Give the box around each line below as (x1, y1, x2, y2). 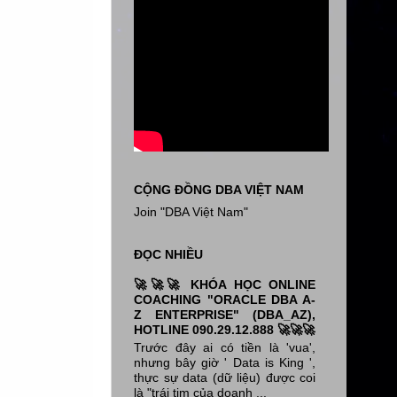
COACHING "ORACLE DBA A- (134, 292, 315, 307)
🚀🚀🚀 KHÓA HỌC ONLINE (134, 276, 315, 292)
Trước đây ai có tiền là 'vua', (134, 339, 315, 354)
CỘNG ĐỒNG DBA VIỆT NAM (134, 183, 304, 198)
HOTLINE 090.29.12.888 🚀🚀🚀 (134, 322, 315, 337)
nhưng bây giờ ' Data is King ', (134, 354, 315, 370)
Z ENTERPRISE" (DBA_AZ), (134, 307, 315, 322)
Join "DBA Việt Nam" (134, 205, 248, 220)
